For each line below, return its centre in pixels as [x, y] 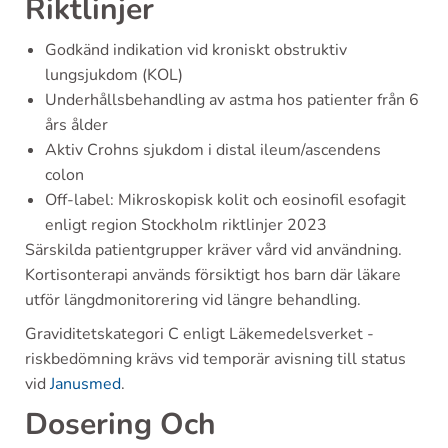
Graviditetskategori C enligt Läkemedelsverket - [199, 334]
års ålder [76, 125]
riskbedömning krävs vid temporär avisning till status [215, 359]
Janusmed [85, 384]
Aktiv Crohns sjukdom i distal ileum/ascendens [213, 150]
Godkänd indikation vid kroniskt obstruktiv [196, 50]
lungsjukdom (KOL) [114, 75]
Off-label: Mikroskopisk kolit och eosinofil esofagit [225, 200]
